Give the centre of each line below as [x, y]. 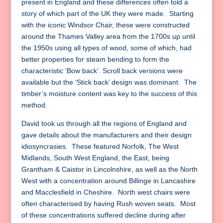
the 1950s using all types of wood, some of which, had [106, 48]
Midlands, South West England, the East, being [95, 158]
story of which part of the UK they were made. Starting [107, 14]
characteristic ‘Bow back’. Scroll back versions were [102, 71]
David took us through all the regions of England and [104, 124]
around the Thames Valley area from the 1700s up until [108, 37]
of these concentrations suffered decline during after [103, 215]
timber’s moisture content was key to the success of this [109, 94]
